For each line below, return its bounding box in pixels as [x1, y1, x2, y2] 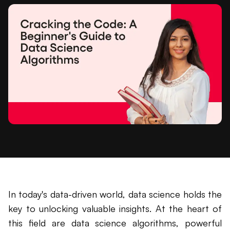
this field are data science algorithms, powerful [8, 217, 222, 229]
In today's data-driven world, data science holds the [8, 188, 222, 200]
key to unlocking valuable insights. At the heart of [8, 203, 222, 215]
